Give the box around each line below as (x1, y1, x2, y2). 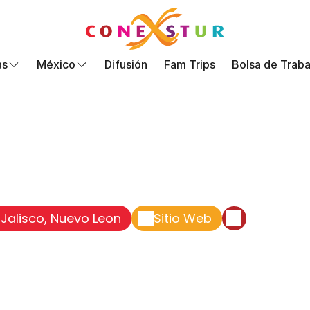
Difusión (104, 57, 147, 71)
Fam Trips (164, 57, 215, 71)
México (37, 57, 75, 71)
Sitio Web (154, 210, 212, 227)
